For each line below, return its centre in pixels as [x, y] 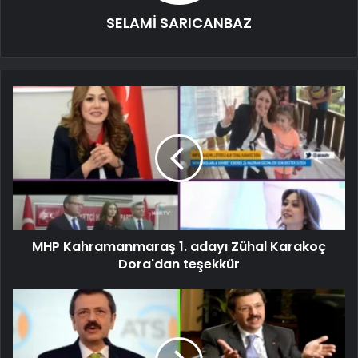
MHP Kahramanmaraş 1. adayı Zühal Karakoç [179, 246]
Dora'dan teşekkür [179, 264]
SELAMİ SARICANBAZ [179, 22]
